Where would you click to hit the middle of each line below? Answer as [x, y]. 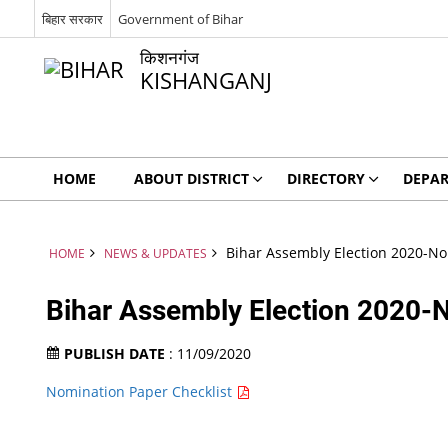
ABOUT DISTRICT [191, 178]
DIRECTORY [325, 178]
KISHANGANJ [205, 80]
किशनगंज [169, 57]
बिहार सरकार [72, 18]
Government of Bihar [180, 18]
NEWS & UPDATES [155, 253]
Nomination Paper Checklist [141, 391]
